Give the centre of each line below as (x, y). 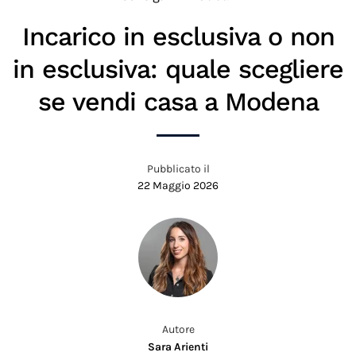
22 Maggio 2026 (178, 186)
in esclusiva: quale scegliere (178, 70)
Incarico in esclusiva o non (178, 37)
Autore (178, 330)
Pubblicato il (178, 169)
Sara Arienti (178, 347)
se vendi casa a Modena (178, 102)
